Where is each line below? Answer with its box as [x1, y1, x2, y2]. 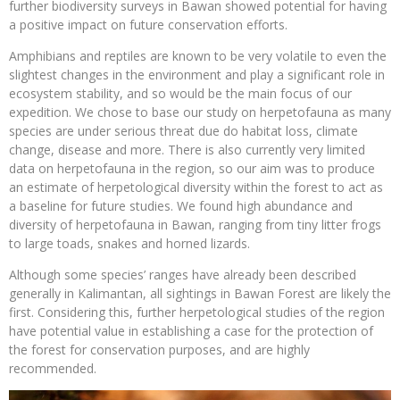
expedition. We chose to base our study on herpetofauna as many [9, 103, 391, 121]
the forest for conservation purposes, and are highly [9, 340, 310, 358]
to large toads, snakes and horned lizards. [9, 234, 250, 252]
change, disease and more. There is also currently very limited [9, 140, 365, 158]
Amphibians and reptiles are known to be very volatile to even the [9, 46, 387, 64]
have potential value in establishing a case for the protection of [9, 321, 373, 339]
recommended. [9, 359, 96, 377]
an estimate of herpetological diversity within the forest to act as [9, 178, 383, 196]
